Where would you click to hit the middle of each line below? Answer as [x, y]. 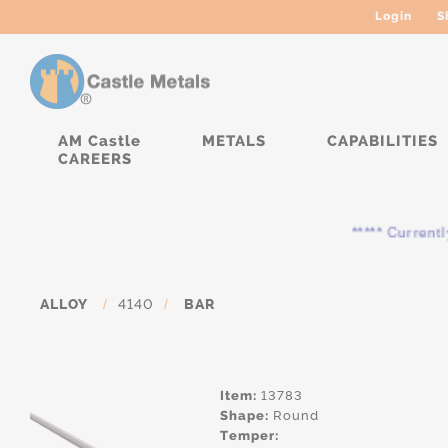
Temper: [249, 435]
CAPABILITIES [382, 141]
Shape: [244, 415]
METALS [234, 141]
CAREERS [95, 159]
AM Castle [99, 141]
